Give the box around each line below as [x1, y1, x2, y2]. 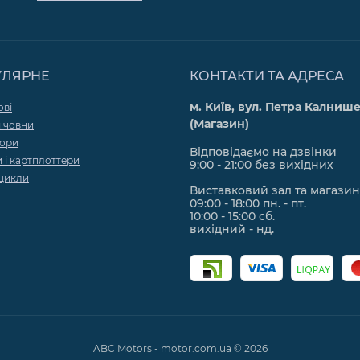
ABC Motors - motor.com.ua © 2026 [92, 342, 268, 354]
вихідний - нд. [190, 222, 274, 236]
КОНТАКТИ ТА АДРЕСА [190, 68, 344, 84]
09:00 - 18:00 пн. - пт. [190, 196, 306, 211]
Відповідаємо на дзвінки [190, 145, 337, 159]
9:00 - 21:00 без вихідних [190, 157, 333, 172]
